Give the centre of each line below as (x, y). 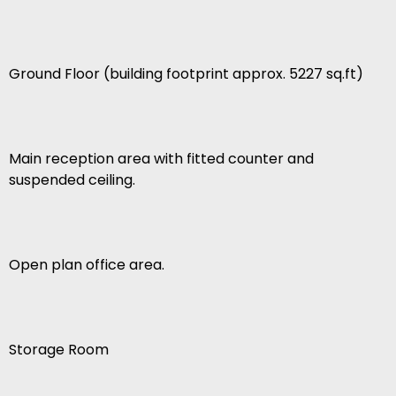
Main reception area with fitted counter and (161, 159)
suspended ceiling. (72, 180)
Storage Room (59, 350)
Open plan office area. (87, 265)
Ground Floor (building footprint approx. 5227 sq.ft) (186, 74)
